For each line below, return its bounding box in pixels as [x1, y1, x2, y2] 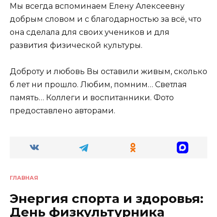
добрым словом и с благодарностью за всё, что [10, 14, 201, 24]
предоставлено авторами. [10, 106, 115, 115]
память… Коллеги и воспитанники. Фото [10, 93, 174, 102]
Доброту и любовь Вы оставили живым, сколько [10, 66, 207, 76]
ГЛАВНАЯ [10, 174, 38, 181]
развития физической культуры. [10, 40, 142, 50]
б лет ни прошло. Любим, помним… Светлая [10, 79, 187, 89]
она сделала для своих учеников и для [10, 27, 170, 37]
